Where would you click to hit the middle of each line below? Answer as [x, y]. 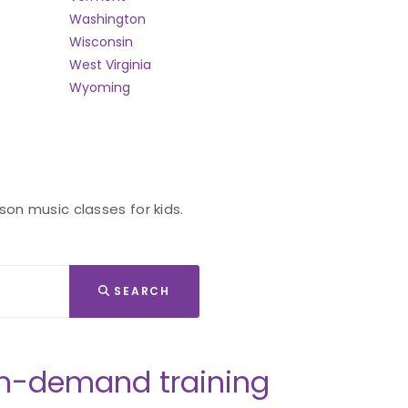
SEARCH [140, 291]
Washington [107, 19]
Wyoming [100, 87]
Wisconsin [101, 42]
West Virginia [110, 65]
